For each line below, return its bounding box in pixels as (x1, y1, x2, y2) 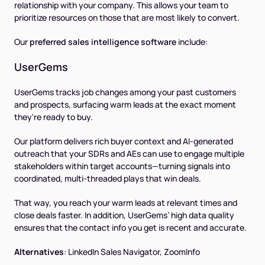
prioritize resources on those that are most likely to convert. (14, 12, 240, 24)
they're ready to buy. (14, 111, 93, 123)
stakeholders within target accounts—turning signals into (14, 160, 230, 172)
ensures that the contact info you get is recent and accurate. (14, 222, 247, 234)
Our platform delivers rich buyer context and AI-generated (14, 135, 233, 147)
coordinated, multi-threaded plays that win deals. (14, 173, 201, 185)
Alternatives (14, 246, 64, 258)
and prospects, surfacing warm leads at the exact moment (14, 99, 236, 111)
